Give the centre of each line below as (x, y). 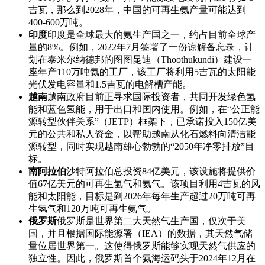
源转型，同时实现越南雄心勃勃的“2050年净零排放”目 (141, 147)
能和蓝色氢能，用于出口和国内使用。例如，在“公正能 (144, 109)
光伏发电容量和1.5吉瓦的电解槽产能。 (110, 85)
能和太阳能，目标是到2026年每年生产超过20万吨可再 (142, 196)
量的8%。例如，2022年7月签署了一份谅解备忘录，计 (141, 47)
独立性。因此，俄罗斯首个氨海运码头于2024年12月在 (142, 258)
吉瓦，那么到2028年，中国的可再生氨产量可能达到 (137, 10)
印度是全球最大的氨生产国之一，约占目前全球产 (151, 35)
